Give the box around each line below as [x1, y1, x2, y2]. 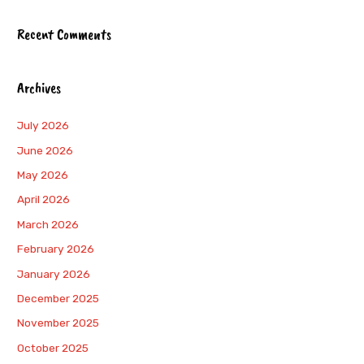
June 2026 [17, 143, 74, 157]
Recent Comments [17, 24, 112, 44]
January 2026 [17, 266, 91, 280]
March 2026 [17, 217, 80, 231]
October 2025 [17, 340, 89, 354]
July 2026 [17, 119, 70, 132]
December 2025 [17, 291, 100, 305]
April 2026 [17, 193, 71, 206]
